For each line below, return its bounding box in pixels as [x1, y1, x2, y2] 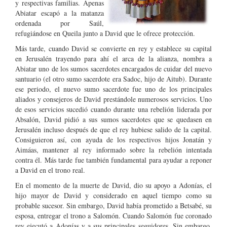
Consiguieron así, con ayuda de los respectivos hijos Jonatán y [15, 135, 212, 144]
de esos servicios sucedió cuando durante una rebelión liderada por [15, 104, 212, 114]
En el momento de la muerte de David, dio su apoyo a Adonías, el [15, 180, 212, 190]
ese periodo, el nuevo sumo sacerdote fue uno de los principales [15, 84, 212, 94]
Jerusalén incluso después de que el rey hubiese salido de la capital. [15, 125, 212, 134]
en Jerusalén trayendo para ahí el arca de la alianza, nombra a [15, 54, 212, 63]
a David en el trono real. [15, 165, 85, 175]
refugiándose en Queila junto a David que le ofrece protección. [15, 28, 195, 38]
